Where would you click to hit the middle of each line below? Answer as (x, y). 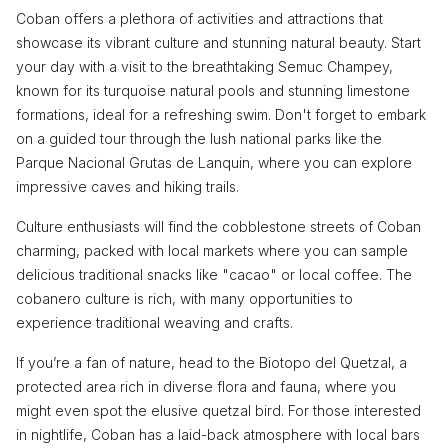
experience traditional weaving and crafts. (154, 322)
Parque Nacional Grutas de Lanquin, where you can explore (214, 162)
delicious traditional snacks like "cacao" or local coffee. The (214, 274)
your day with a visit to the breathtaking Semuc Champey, (204, 66)
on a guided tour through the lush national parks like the (199, 138)
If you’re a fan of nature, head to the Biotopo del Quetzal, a (211, 362)
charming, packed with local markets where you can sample (212, 250)
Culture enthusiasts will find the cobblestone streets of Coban (218, 226)
